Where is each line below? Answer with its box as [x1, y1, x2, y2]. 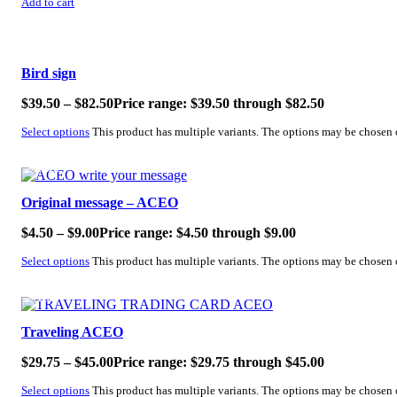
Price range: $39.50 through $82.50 [113, 96, 324, 112]
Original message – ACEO [21, 194, 178, 210]
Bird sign [21, 66, 76, 82]
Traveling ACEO [21, 323, 123, 339]
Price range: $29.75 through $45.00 [113, 354, 324, 370]
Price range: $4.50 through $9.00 [99, 224, 296, 240]
